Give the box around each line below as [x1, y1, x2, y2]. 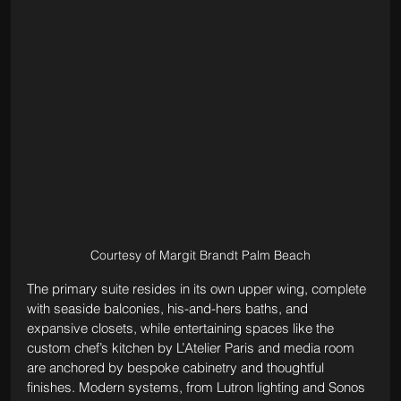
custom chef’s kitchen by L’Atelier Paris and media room [26, 338, 358, 356]
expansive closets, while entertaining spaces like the [26, 319, 337, 337]
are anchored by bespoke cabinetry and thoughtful [26, 358, 328, 376]
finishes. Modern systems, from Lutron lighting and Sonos [26, 378, 369, 396]
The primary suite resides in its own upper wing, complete [26, 279, 370, 297]
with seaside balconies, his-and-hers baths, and [26, 299, 311, 317]
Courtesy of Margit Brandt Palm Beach [90, 246, 311, 263]
